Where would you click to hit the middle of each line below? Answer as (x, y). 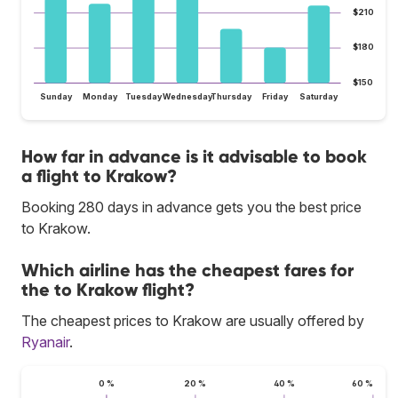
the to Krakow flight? (108, 289)
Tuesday (143, 96)
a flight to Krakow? (99, 175)
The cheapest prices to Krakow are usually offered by (193, 320)
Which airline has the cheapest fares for (187, 270)
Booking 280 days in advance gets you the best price (191, 207)
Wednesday (187, 96)
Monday (100, 96)
